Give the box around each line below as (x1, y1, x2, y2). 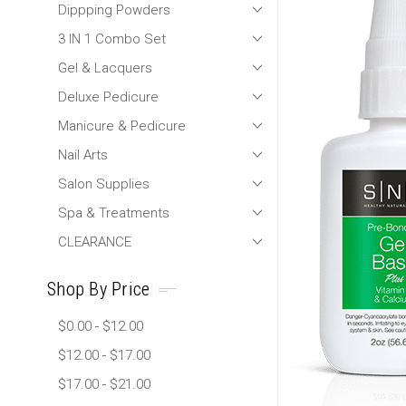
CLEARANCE (58, 233, 131, 250)
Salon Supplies (58, 175, 150, 192)
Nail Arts (58, 146, 108, 163)
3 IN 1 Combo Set (58, 30, 166, 47)
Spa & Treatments (58, 204, 169, 221)
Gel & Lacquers (58, 59, 152, 76)
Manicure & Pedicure (58, 117, 186, 134)
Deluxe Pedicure (58, 88, 159, 105)
